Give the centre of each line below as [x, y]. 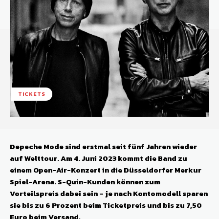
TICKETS [32, 94]
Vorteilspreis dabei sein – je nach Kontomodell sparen [109, 194]
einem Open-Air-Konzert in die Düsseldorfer [92, 170]
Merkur [188, 170]
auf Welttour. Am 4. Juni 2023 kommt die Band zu [99, 158]
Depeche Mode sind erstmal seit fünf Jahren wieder [103, 147]
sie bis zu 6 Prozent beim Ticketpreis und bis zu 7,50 [106, 205]
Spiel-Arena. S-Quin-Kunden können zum [85, 182]
